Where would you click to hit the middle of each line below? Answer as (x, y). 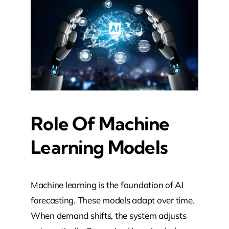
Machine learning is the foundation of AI (107, 185)
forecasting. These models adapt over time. (112, 200)
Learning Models (99, 147)
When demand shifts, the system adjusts (108, 216)
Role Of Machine (100, 124)
